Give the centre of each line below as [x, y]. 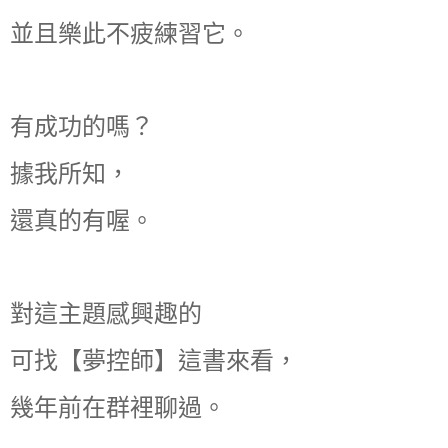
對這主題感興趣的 [106, 314]
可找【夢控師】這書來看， [154, 361]
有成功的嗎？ [82, 127]
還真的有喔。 [82, 220]
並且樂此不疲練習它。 [130, 33]
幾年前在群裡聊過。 [118, 408]
